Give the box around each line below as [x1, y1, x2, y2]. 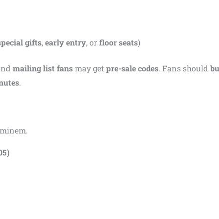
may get [73, 63, 106, 73]
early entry [45, 37, 86, 47]
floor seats [99, 37, 138, 47]
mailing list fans [13, 63, 73, 73]
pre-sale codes [106, 63, 158, 73]
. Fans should [158, 63, 210, 73]
